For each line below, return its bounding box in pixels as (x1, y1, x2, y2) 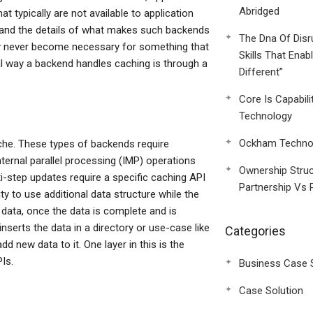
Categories (224, 224, 286, 238)
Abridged (238, 5, 279, 17)
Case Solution (238, 284, 303, 297)
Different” (238, 66, 283, 78)
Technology (238, 110, 292, 122)
